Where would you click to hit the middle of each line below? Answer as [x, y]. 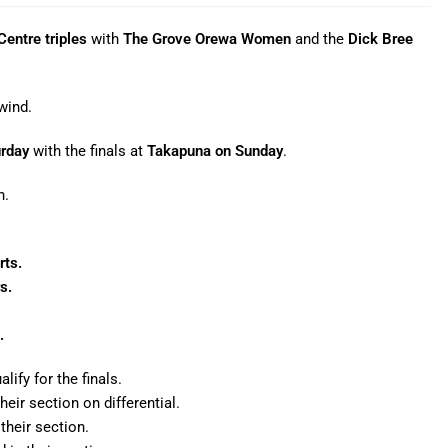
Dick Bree [380, 39]
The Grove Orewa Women [207, 39]
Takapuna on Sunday [215, 151]
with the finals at [88, 151]
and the [319, 39]
